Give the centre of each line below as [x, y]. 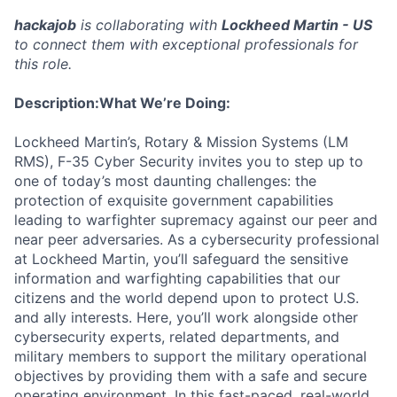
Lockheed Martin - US [297, 24]
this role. [43, 63]
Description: [57, 102]
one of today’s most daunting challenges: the [165, 180]
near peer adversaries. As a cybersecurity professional [197, 239]
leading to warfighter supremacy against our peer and [196, 219]
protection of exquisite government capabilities [174, 200]
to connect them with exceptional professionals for [186, 44]
